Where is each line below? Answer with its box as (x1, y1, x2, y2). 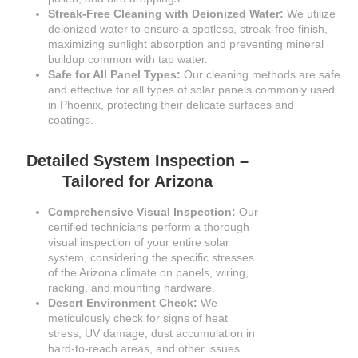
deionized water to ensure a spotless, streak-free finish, (48, 22, 328, 36)
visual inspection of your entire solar (48, 236, 229, 249)
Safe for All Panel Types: (48, 68, 181, 82)
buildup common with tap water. (48, 53, 208, 66)
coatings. (48, 113, 93, 127)
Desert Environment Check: (48, 296, 197, 310)
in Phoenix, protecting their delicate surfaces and (48, 98, 294, 112)
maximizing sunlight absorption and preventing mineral (48, 38, 324, 51)
